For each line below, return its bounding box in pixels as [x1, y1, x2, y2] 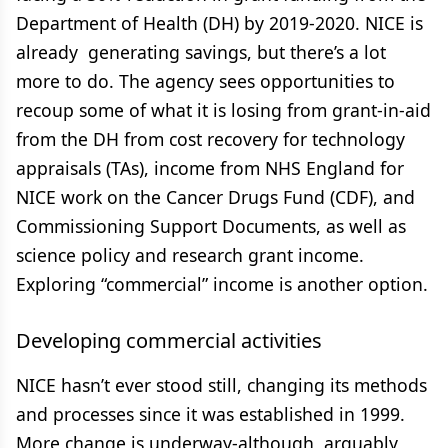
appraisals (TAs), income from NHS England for [16, 156, 404, 180]
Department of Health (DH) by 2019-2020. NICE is [16, 11, 423, 35]
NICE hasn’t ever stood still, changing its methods [16, 373, 427, 397]
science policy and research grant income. [16, 243, 364, 267]
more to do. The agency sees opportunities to [16, 69, 395, 93]
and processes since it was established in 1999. [16, 402, 405, 426]
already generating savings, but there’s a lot [16, 40, 386, 64]
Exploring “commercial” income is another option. [16, 272, 428, 296]
